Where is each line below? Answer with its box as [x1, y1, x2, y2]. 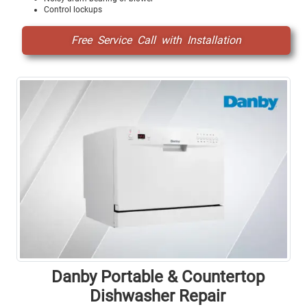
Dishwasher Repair [90, 286, 225, 306]
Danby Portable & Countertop [51, 267, 265, 286]
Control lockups [44, 4, 102, 14]
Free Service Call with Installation [71, 33, 241, 47]
